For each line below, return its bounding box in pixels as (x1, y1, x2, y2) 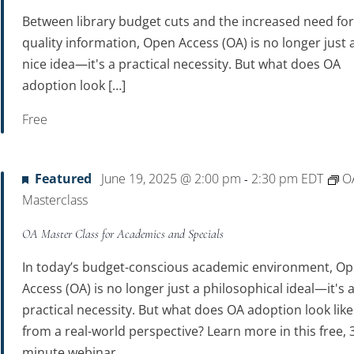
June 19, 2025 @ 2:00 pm (101, 170, 242, 187)
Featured (35, 170, 92, 187)
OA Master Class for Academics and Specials (22, 226, 224, 242)
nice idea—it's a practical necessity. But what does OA (22, 55, 341, 73)
